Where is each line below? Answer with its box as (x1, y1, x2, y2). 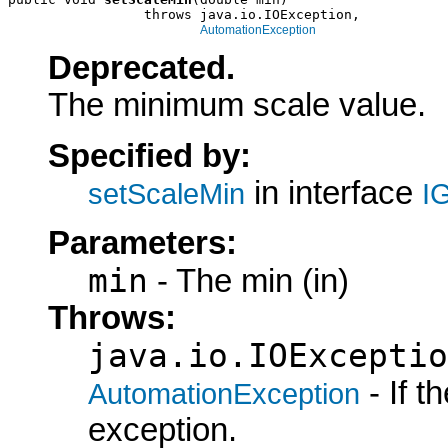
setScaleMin (88, 176, 245, 210)
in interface (245, 174, 422, 211)
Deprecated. (48, 50, 235, 87)
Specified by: (48, 137, 251, 174)
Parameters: (48, 225, 237, 261)
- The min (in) (148, 263, 349, 299)
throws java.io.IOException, (8, 7, 360, 23)
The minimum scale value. (48, 87, 426, 124)
